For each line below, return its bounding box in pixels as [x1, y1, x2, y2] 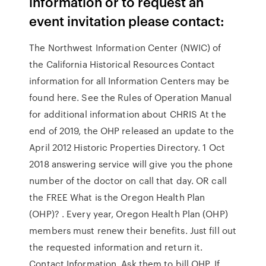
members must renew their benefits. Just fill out [29, 224, 237, 237]
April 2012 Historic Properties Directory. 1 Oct [29, 141, 225, 154]
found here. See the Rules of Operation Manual [29, 91, 232, 104]
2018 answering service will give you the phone [29, 157, 233, 170]
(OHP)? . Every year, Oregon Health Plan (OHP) [29, 207, 228, 220]
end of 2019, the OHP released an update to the [29, 124, 234, 137]
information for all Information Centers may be [29, 74, 229, 87]
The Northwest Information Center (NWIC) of [29, 41, 221, 54]
